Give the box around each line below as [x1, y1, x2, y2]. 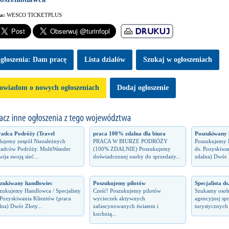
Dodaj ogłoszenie [117, 84, 169, 91]
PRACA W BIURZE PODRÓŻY [93, 138, 168, 144]
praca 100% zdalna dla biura [93, 130, 166, 136]
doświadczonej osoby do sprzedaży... [93, 153, 180, 159]
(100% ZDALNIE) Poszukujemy [93, 146, 171, 152]
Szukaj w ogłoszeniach [143, 56, 212, 63]
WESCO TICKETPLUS [6, 12, 62, 18]
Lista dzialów [84, 56, 125, 63]
